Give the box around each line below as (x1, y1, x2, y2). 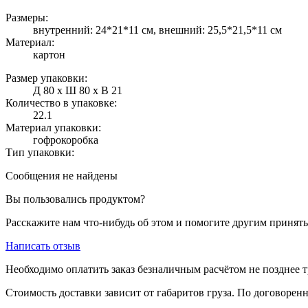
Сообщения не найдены (5, 169, 118, 181)
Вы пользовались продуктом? (5, 192, 145, 205)
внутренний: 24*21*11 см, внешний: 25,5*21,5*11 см (33, 23, 282, 36)
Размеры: (5, 11, 48, 23)
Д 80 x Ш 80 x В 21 (33, 84, 122, 96)
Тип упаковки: (5, 146, 74, 158)
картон (33, 48, 65, 60)
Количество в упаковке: (5, 96, 117, 109)
